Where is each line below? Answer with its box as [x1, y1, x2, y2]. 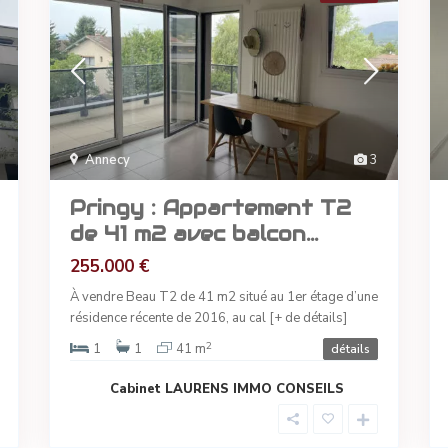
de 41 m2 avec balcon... [70, 221, 318, 248]
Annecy [85, 151, 130, 170]
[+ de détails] [269, 309, 347, 328]
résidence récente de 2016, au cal [70, 309, 269, 328]
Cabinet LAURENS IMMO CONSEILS [110, 380, 344, 399]
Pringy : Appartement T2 [70, 195, 351, 222]
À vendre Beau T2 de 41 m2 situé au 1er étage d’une [70, 288, 378, 307]
